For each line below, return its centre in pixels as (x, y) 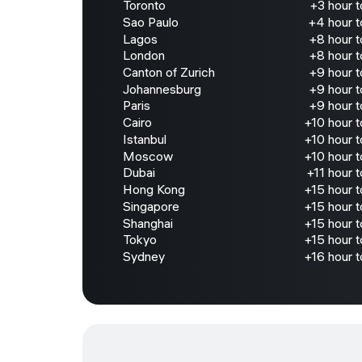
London (144, 55)
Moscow (148, 156)
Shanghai (148, 223)
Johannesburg (162, 88)
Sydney (144, 256)
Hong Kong (154, 189)
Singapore (151, 206)
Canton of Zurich (169, 72)
